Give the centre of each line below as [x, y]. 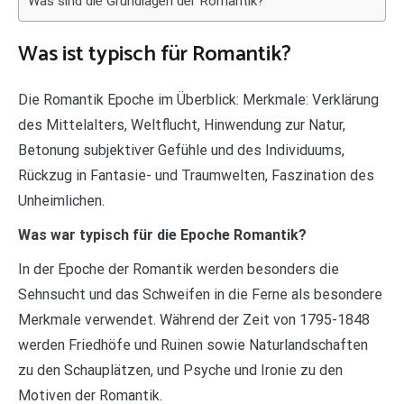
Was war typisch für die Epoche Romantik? [162, 234]
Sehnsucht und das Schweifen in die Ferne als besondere [200, 294]
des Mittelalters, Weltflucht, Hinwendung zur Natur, [182, 124]
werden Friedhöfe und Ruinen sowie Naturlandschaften [193, 344]
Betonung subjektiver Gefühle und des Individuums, [181, 150]
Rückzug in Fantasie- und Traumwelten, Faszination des [196, 175]
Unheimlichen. [61, 200]
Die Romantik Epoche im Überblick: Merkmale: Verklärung [198, 99]
